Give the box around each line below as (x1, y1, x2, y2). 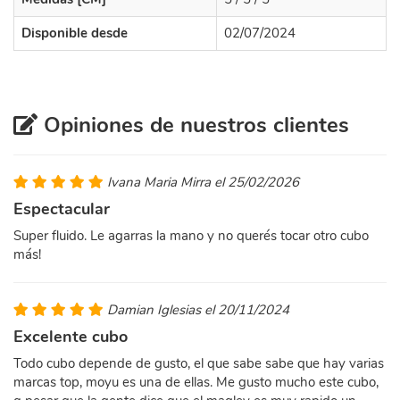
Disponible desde (21, 24, 128, 42)
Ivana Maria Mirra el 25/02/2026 (107, 173, 299, 191)
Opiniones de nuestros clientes (37, 111, 349, 139)
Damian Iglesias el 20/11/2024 (107, 301, 289, 319)
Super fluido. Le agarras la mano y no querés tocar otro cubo (13, 227, 369, 245)
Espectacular (13, 198, 110, 220)
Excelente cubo (13, 326, 128, 347)
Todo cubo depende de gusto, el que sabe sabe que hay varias (13, 354, 384, 372)
